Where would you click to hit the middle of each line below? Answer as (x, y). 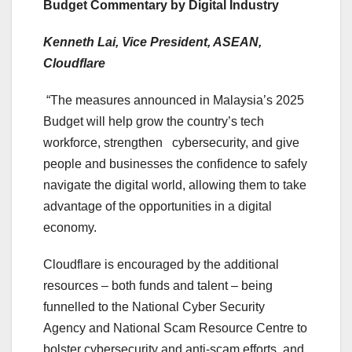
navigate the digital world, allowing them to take (175, 185)
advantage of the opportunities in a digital (158, 207)
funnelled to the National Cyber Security (154, 307)
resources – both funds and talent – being (158, 286)
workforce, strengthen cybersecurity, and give (171, 143)
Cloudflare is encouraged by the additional (161, 265)
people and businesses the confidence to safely (175, 164)
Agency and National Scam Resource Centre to (175, 328)
